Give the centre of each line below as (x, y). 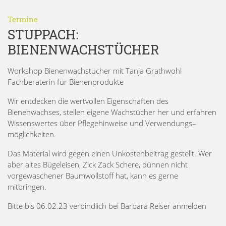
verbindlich (88, 206)
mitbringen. (27, 186)
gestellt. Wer (191, 153)
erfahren (202, 112)
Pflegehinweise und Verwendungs (135, 123)
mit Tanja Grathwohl (147, 70)
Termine (23, 19)
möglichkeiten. (32, 134)
